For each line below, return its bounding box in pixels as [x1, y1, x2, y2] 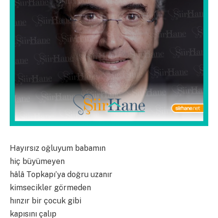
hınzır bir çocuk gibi [10, 196, 81, 205]
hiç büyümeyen [10, 157, 65, 166]
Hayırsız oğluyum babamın [10, 144, 106, 153]
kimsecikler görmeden [10, 183, 91, 192]
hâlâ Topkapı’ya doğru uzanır [10, 170, 112, 179]
